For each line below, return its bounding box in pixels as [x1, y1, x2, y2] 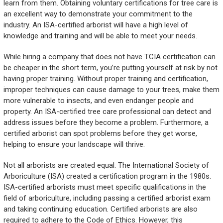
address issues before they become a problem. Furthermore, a [3, 118, 209, 127]
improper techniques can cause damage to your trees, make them [3, 85, 220, 95]
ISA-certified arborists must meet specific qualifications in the [3, 183, 206, 192]
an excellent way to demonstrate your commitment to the [3, 9, 193, 19]
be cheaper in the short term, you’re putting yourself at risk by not [3, 63, 218, 73]
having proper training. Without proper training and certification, [3, 74, 208, 84]
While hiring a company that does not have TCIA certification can [3, 52, 216, 62]
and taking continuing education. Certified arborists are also [3, 205, 198, 214]
